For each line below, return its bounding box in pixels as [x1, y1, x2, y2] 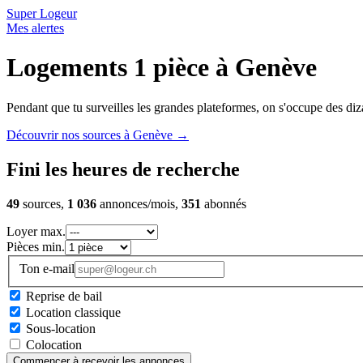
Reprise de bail [26, 289, 102, 304]
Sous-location [26, 322, 96, 336]
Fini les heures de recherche [6, 158, 240, 180]
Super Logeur [6, 6, 77, 20]
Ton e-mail [19, 262, 75, 276]
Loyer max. [6, 224, 66, 238]
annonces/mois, [96, 196, 181, 211]
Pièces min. [6, 239, 65, 254]
